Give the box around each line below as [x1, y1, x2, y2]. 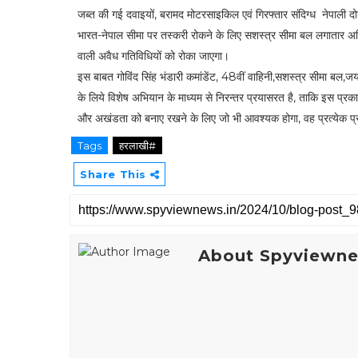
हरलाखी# [119, 139, 156, 152]
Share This [80, 168, 150, 181]
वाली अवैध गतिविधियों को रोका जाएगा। [78, 49, 233, 63]
